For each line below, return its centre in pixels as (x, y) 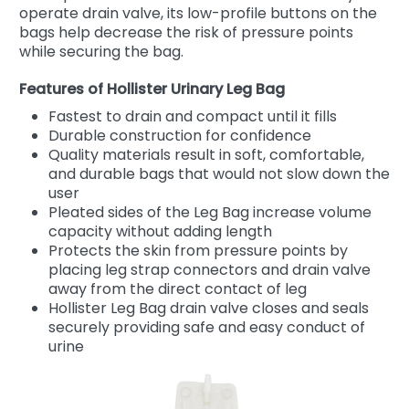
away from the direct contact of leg (178, 288)
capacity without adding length (160, 231)
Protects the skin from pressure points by (198, 250)
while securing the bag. (101, 51)
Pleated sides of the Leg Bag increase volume (210, 212)
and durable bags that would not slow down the (219, 173)
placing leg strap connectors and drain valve (210, 269)
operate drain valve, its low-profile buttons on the (198, 13)
